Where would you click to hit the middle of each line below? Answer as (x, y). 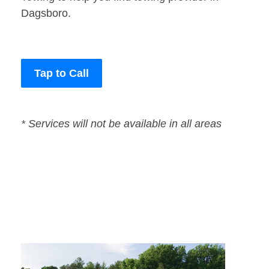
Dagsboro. (46, 14)
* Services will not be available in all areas (121, 124)
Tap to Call (62, 74)
